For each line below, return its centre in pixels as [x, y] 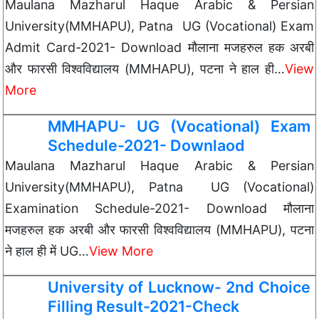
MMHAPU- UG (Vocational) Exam [179, 126]
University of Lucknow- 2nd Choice [179, 287]
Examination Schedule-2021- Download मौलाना [159, 208]
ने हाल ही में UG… [47, 251]
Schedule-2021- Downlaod [146, 145]
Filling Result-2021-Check [143, 306]
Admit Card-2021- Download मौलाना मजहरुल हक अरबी [159, 47]
